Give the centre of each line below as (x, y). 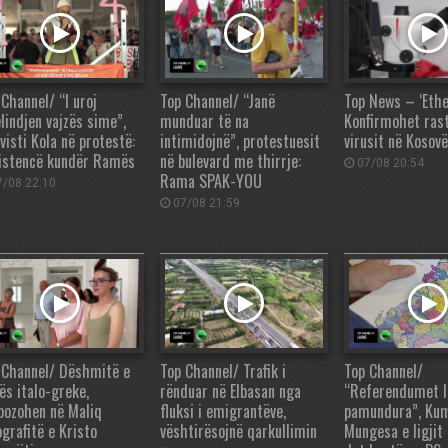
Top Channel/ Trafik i (223, 370)
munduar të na (204, 120)
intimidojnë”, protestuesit (240, 140)
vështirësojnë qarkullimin (238, 430)
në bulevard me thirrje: (230, 160)
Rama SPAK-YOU (211, 180)
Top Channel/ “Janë (217, 100)
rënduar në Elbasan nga (230, 390)
